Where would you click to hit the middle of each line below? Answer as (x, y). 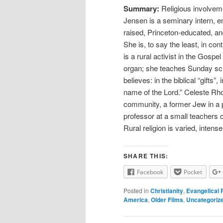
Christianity (167, 190)
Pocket (193, 172)
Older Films (167, 199)
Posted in (136, 190)
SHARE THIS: (146, 156)
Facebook (150, 172)
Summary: (142, 8)
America (136, 199)
